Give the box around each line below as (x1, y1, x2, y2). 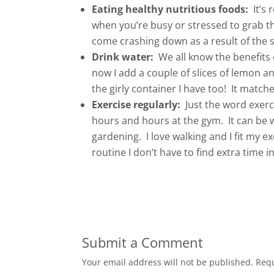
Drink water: (92, 50, 154, 64)
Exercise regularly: (92, 98, 181, 112)
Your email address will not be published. (82, 256, 254, 268)
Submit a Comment (82, 233, 204, 252)
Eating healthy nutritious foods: (92, 2, 249, 17)
